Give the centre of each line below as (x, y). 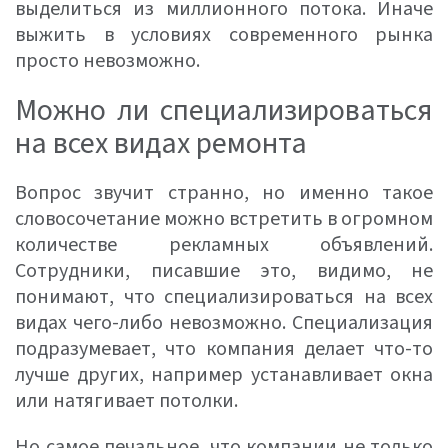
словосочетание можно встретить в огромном (224, 219)
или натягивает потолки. (126, 401)
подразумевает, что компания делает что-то (224, 349)
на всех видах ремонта (161, 143)
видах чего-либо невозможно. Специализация (224, 323)
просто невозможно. (107, 61)
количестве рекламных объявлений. (224, 245)
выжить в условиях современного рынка (224, 35)
